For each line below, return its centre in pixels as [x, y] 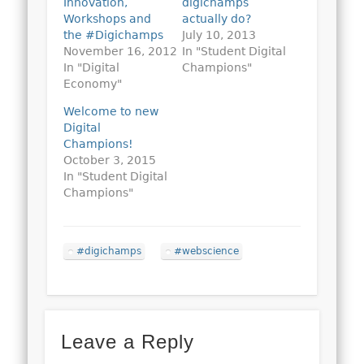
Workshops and [108, 18]
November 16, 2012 [121, 51]
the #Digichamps [114, 35]
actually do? [217, 18]
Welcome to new [111, 111]
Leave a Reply [127, 342]
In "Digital [92, 67]
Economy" [93, 83]
